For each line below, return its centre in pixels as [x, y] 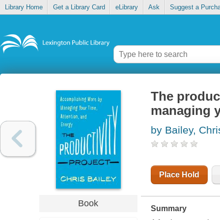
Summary [168, 209]
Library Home [24, 7]
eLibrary [126, 7]
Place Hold [179, 175]
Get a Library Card [79, 7]
